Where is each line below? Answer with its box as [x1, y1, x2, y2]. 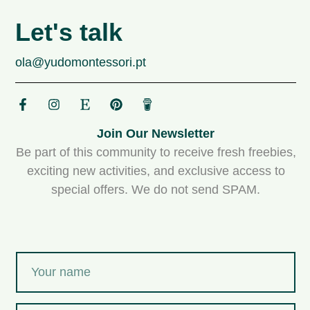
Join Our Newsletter [97, 127, 215, 141]
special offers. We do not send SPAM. [51, 183, 260, 197]
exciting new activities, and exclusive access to [26, 164, 285, 179]
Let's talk [15, 18, 122, 47]
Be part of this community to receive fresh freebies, [15, 145, 296, 160]
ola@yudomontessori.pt [15, 55, 146, 70]
